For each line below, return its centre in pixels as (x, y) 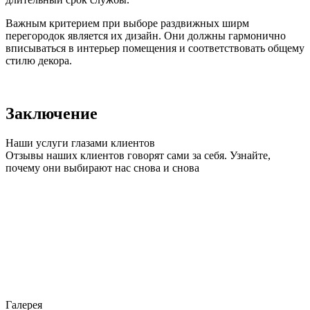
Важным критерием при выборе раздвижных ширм (127, 24)
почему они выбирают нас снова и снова (102, 168)
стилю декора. (39, 61)
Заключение (52, 114)
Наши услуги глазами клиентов (80, 143)
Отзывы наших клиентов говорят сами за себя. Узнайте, (138, 156)
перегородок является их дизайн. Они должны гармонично (146, 36)
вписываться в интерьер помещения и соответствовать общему (155, 48)
